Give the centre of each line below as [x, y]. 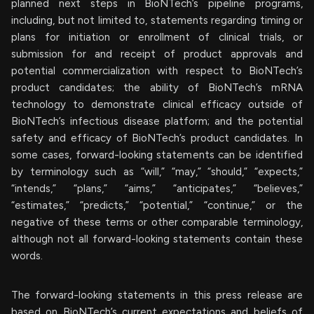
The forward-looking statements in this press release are [157, 295]
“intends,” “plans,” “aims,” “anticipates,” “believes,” [157, 188]
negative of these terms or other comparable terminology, [157, 222]
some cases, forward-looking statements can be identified [157, 155]
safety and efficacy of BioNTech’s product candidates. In [157, 138]
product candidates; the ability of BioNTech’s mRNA [157, 87]
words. [27, 255]
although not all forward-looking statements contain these [157, 239]
